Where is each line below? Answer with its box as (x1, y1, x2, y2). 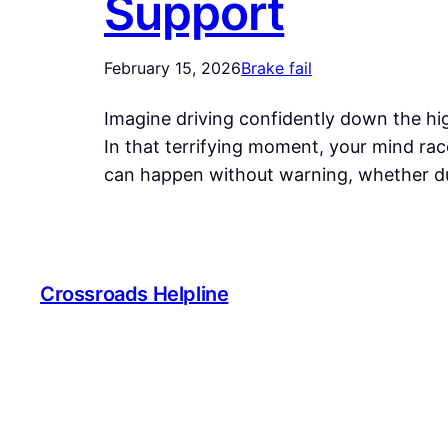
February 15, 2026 (104, 58, 241, 79)
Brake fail (241, 58, 312, 79)
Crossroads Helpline (40, 281, 229, 306)
